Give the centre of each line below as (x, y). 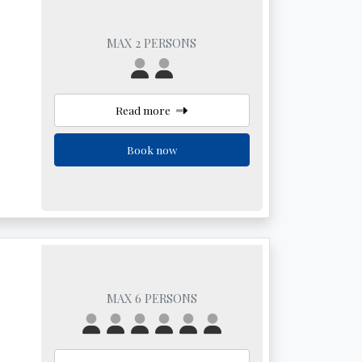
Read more (145, 110)
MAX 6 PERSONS (152, 298)
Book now (152, 149)
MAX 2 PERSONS (152, 43)
